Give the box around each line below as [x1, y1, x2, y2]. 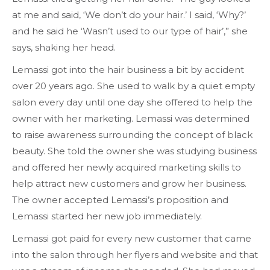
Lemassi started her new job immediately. [12, 210, 202, 222]
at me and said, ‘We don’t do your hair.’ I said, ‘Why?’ [12, 9, 246, 20]
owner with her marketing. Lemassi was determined [12, 113, 250, 124]
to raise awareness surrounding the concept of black [12, 129, 253, 140]
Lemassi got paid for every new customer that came [12, 233, 251, 244]
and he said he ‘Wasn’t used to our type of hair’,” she [12, 25, 248, 37]
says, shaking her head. [12, 42, 116, 53]
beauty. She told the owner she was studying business [12, 145, 257, 157]
